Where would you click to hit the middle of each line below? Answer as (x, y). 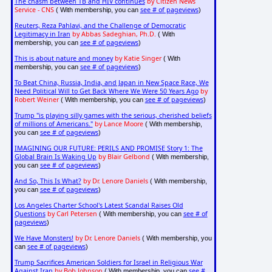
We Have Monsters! (44, 238)
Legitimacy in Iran (42, 34)
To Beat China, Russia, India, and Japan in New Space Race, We (111, 83)
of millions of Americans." (53, 124)
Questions (30, 214)
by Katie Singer (138, 59)
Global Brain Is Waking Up (55, 157)
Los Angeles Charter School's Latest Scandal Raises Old (99, 206)
